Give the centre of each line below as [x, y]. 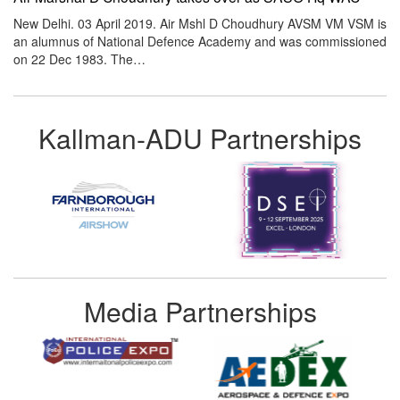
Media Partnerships [200, 312]
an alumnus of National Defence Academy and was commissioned [200, 42]
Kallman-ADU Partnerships [200, 138]
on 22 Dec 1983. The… [79, 59]
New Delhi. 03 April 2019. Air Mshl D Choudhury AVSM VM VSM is [200, 24]
